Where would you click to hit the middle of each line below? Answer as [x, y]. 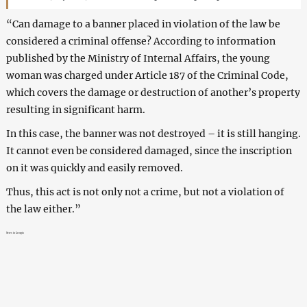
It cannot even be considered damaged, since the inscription [149, 150]
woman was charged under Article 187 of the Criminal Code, [147, 75]
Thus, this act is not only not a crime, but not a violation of [145, 192]
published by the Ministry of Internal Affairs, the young [138, 58]
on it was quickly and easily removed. [94, 168]
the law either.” [43, 209]
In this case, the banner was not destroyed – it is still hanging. [153, 133]
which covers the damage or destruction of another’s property [153, 92]
